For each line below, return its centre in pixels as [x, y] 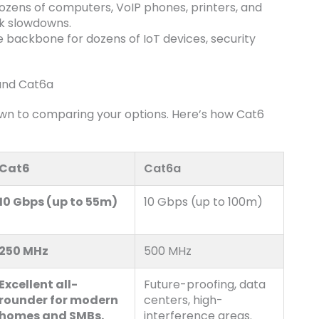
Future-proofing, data [205, 284]
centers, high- [183, 300]
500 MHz [168, 251]
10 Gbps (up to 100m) [203, 202]
